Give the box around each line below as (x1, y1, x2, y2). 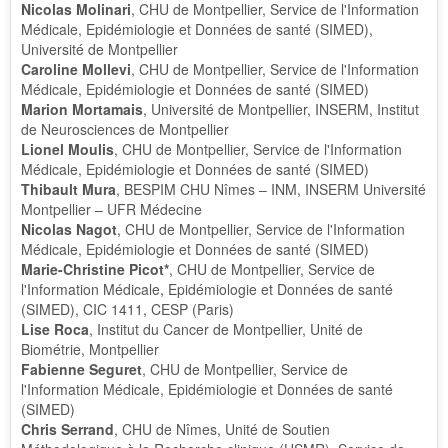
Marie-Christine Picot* (21, 259, 169, 279)
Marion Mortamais (21, 99, 143, 119)
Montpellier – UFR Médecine (21, 199, 202, 219)
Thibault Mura (21, 179, 116, 199)
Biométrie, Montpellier (21, 339, 159, 359)
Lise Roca (21, 319, 89, 339)
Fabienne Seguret (21, 359, 142, 379)
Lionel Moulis (21, 139, 114, 159)
